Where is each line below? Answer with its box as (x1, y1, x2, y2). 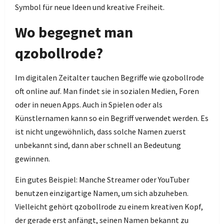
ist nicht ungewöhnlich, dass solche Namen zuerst (15, 126, 186, 136)
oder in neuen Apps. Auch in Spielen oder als (15, 99, 162, 109)
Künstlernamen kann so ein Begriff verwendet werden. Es (15, 113, 208, 123)
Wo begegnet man (15, 22, 133, 41)
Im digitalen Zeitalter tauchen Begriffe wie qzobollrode (15, 72, 204, 82)
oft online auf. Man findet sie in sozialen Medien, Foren (15, 86, 199, 96)
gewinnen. (15, 153, 50, 163)
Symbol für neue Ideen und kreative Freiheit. (15, 2, 164, 12)
